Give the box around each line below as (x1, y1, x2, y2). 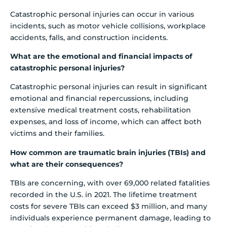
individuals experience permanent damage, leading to (10, 213, 211, 223)
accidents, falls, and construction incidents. (10, 32, 168, 42)
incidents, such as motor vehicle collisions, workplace (10, 21, 206, 30)
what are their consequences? (10, 159, 123, 169)
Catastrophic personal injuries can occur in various (10, 9, 194, 19)
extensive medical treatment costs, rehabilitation (10, 105, 191, 115)
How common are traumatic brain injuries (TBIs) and (10, 147, 206, 157)
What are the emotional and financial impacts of (10, 52, 192, 61)
